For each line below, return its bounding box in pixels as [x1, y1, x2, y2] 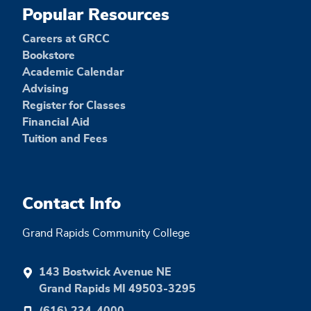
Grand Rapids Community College [22, 227, 190, 239]
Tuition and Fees [22, 133, 108, 144]
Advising [22, 83, 69, 94]
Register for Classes [22, 99, 126, 111]
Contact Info [22, 195, 121, 212]
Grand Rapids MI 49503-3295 [39, 283, 196, 294]
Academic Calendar [22, 66, 124, 78]
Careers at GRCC [22, 33, 110, 44]
